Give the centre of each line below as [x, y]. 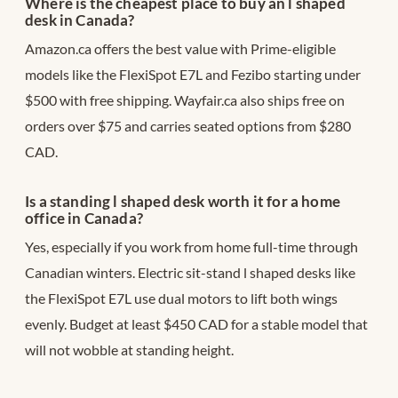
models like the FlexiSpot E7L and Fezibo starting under [193, 74]
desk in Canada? [80, 20]
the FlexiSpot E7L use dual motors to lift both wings [181, 298]
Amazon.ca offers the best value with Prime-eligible [180, 48]
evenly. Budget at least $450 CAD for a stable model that [196, 323]
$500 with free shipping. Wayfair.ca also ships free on [185, 99]
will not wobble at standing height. [129, 349]
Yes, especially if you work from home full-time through [191, 246]
